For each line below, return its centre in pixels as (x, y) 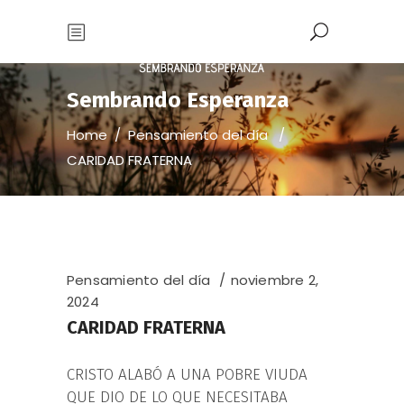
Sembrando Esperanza (178, 100)
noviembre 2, (275, 280)
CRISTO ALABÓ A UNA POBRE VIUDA (187, 375)
